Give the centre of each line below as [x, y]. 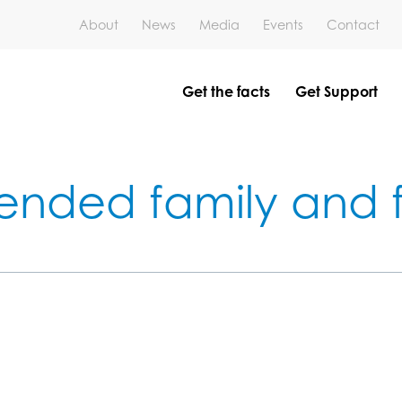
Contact [353, 25]
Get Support [336, 92]
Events [283, 25]
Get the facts [226, 92]
